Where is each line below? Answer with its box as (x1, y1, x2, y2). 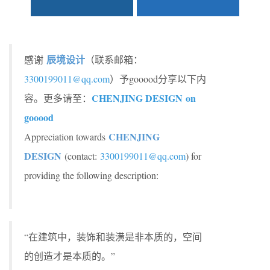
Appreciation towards (24, 130, 108, 143)
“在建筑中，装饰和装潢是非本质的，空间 (24, 230, 202, 243)
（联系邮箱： (85, 53, 143, 66)
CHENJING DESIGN (92, 91, 183, 105)
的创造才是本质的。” (24, 250, 115, 262)
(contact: (64, 149, 100, 162)
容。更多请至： (24, 92, 92, 104)
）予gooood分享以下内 (110, 72, 206, 85)
